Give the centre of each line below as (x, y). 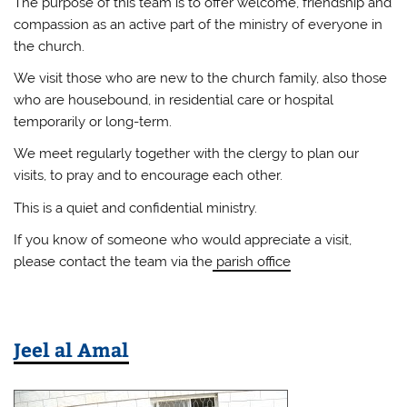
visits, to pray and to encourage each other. (149, 176)
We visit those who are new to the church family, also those (201, 78)
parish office (252, 262)
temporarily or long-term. (93, 121)
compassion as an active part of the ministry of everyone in (199, 24)
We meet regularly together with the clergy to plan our (187, 154)
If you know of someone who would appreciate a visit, (183, 240)
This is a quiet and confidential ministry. (136, 208)
